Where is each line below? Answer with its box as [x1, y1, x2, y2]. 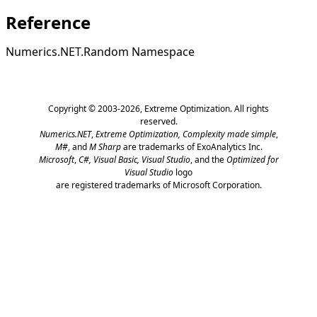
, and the [190, 153, 226, 166]
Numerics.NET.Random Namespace [6, 43, 195, 59]
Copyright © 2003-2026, [48, 102, 144, 115]
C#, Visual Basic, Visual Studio [78, 153, 190, 166]
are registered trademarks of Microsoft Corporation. [55, 178, 262, 191]
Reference [6, 10, 91, 34]
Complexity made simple [182, 127, 276, 140]
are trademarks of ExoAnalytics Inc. [120, 140, 263, 153]
